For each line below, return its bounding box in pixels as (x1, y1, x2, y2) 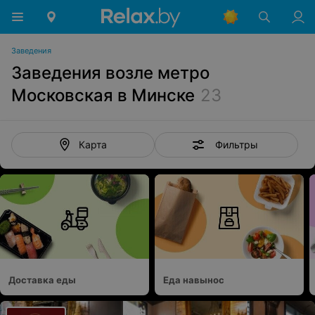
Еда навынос (163, 274, 224, 285)
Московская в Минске (11, 85, 195, 105)
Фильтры (214, 138, 258, 150)
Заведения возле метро (11, 63, 210, 83)
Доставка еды (8, 274, 76, 285)
